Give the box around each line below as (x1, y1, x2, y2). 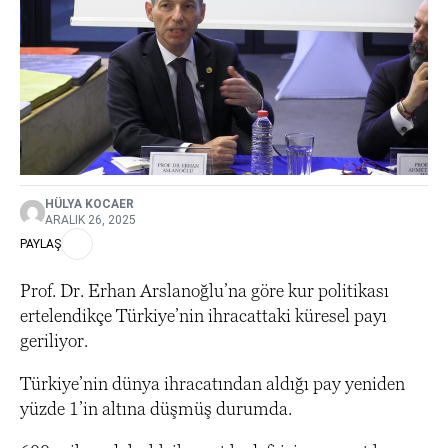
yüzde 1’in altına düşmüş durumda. (20, 398, 292, 420)
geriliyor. (20, 330, 88, 352)
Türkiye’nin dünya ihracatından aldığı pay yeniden (20, 373, 405, 395)
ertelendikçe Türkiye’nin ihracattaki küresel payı (20, 305, 387, 327)
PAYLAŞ (20, 237, 61, 252)
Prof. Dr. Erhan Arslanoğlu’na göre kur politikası (20, 280, 389, 302)
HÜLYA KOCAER (45, 197, 134, 212)
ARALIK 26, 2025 (45, 213, 136, 228)
